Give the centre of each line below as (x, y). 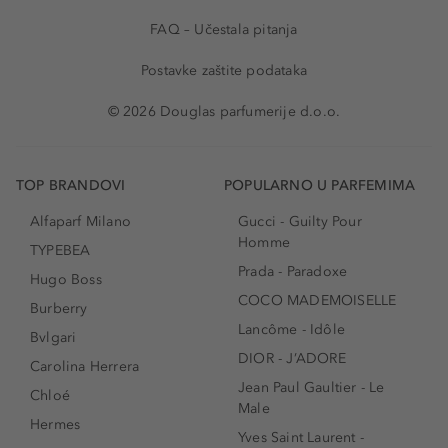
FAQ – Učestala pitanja (224, 30)
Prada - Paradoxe (293, 272)
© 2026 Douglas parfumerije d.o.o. (224, 112)
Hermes (55, 425)
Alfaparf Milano (80, 222)
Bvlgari (53, 338)
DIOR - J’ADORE (292, 359)
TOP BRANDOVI (71, 186)
